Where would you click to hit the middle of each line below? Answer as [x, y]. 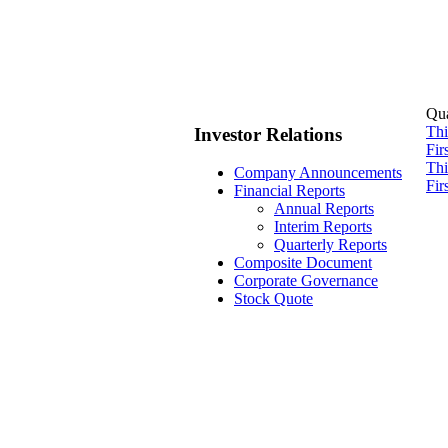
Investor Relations [268, 134]
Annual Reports [324, 209]
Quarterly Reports [330, 245]
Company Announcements [318, 173]
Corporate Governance [306, 281]
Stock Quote [273, 299]
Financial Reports [289, 191]
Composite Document [303, 263]
